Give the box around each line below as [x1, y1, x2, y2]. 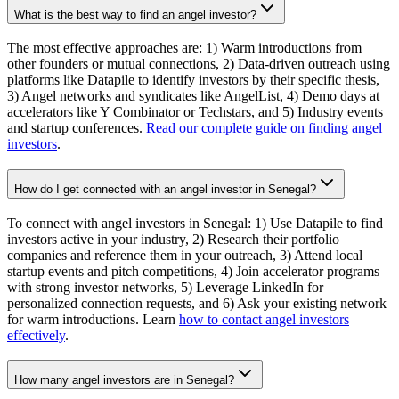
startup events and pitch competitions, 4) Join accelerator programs [7, 263, 379, 279]
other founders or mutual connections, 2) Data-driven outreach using [7, 56, 390, 72]
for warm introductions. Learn [7, 311, 179, 327]
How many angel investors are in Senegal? [14, 373, 234, 387]
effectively [7, 327, 65, 343]
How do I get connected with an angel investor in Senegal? [14, 183, 316, 196]
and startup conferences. [7, 120, 146, 136]
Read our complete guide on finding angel [146, 120, 382, 136]
